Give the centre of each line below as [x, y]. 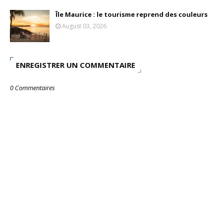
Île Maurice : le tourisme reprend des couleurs [132, 14]
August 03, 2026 [84, 26]
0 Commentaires [32, 88]
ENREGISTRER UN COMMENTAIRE [76, 65]
